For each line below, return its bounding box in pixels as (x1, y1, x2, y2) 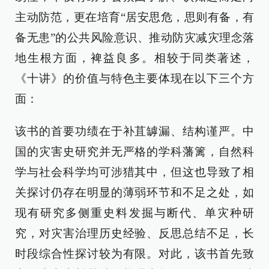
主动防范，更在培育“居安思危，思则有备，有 (15, 11, 254, 23)
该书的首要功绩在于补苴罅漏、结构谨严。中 (15, 125, 254, 138)
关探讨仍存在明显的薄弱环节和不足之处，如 (15, 186, 254, 199)
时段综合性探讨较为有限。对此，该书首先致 (15, 247, 254, 260)
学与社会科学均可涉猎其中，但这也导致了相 (15, 166, 254, 178)
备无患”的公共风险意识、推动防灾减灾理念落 (15, 31, 254, 44)
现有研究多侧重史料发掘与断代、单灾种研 (15, 207, 254, 219)
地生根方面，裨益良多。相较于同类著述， (15, 52, 254, 64)
